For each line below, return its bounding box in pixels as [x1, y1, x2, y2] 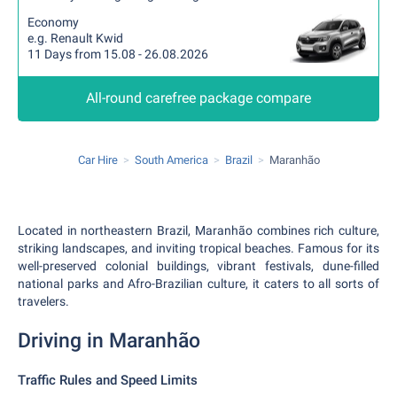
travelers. [18, 294, 69, 308]
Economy [27, 15, 79, 29]
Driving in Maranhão [18, 329, 200, 353]
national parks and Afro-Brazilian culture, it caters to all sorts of [18, 276, 379, 291]
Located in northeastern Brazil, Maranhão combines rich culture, [18, 223, 379, 237]
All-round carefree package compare [86, 90, 311, 106]
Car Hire [77, 153, 118, 167]
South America [134, 153, 208, 167]
